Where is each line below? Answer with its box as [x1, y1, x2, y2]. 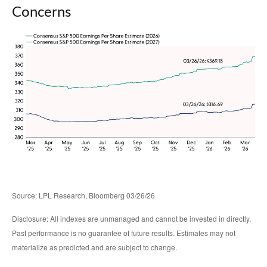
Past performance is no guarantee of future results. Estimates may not [12, 227, 235, 238]
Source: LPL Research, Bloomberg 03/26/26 [12, 190, 157, 200]
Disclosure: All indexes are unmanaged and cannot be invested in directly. [12, 213, 251, 223]
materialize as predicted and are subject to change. [12, 241, 177, 252]
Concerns [12, 5, 74, 20]
